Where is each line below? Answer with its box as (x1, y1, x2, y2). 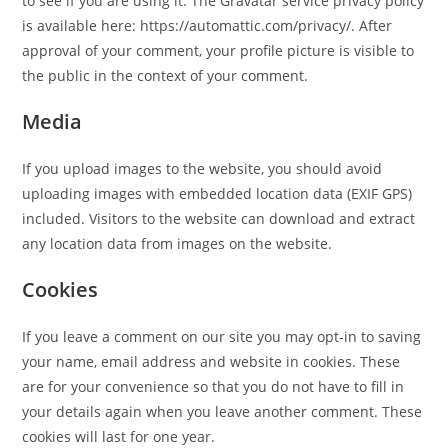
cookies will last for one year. (22, 427, 216, 446)
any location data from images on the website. (22, 234, 333, 253)
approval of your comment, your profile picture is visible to (22, 41, 415, 60)
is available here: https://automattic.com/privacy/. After (22, 16, 393, 35)
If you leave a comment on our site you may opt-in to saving (22, 327, 422, 346)
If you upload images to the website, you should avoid (22, 159, 383, 178)
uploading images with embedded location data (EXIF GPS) (22, 184, 413, 203)
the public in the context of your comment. (22, 66, 309, 85)
